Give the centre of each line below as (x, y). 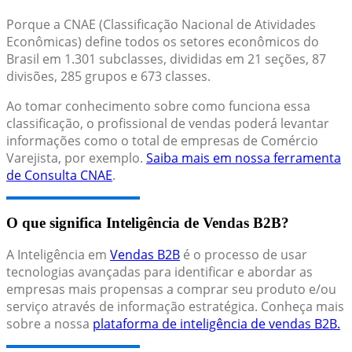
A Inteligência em (58, 255)
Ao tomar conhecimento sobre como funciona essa (158, 106)
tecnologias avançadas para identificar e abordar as (159, 272)
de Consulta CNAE (59, 175)
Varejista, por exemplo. (76, 158)
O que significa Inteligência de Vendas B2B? (148, 222)
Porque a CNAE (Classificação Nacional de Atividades (161, 24)
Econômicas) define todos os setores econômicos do (163, 41)
